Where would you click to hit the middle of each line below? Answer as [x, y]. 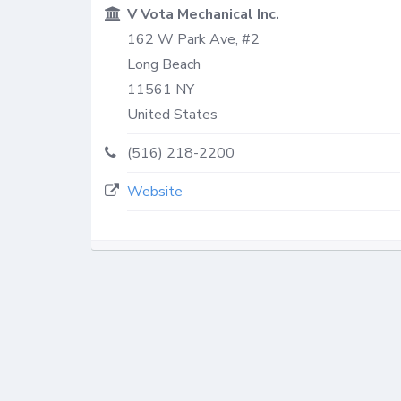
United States [172, 114]
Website [155, 191]
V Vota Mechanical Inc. [203, 14]
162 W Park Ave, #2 [193, 39]
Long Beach [164, 64]
